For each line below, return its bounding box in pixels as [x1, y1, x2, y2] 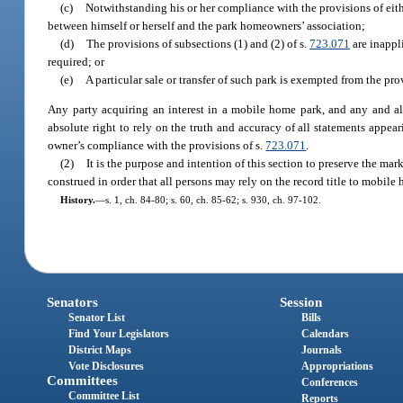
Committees [47, 372, 119, 388]
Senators [47, 294, 99, 309]
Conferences [300, 375, 358, 389]
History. [59, 194, 95, 206]
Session [279, 294, 322, 309]
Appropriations [300, 359, 373, 372]
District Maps [68, 343, 132, 356]
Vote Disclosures [68, 359, 145, 372]
